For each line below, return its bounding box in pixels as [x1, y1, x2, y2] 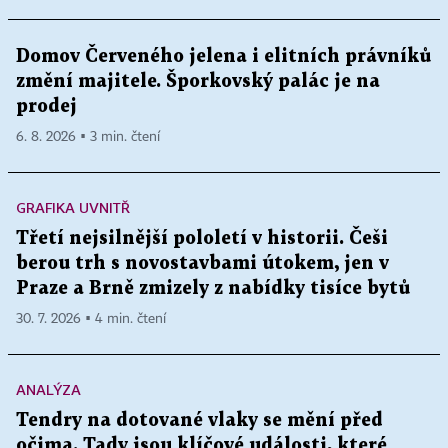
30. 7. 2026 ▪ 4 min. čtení [16, 312, 166, 327]
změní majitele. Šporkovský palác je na [16, 73, 380, 91]
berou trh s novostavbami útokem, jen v [16, 255, 389, 273]
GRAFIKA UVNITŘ [16, 199, 130, 217]
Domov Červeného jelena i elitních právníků [16, 48, 431, 66]
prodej [16, 98, 77, 116]
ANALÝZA [16, 381, 81, 399]
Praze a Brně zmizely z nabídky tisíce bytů [16, 280, 410, 298]
